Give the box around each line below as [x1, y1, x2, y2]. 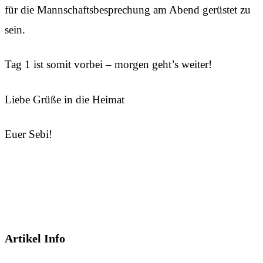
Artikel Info [5, 231, 65, 245]
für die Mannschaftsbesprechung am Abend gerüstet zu [5, 3, 251, 16]
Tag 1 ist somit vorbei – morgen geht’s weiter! [5, 58, 212, 71]
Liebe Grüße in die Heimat [5, 93, 124, 106]
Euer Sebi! [5, 128, 52, 141]
